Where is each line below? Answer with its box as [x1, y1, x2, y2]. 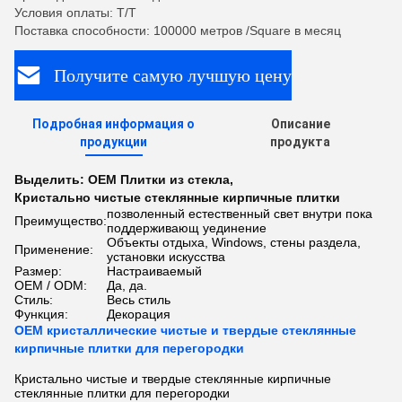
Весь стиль [107, 293, 170, 307]
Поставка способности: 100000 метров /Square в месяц [14, 23, 341, 38]
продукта [270, 135, 331, 149]
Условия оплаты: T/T [14, 5, 136, 20]
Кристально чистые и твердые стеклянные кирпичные [14, 371, 331, 386]
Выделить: [14, 172, 88, 187]
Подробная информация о [32, 117, 196, 131]
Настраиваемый [107, 264, 202, 278]
